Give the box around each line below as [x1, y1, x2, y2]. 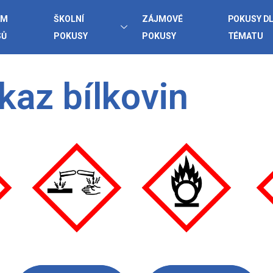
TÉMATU [227, 30, 263, 41]
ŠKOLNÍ [54, 13, 84, 24]
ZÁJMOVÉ [142, 13, 183, 24]
